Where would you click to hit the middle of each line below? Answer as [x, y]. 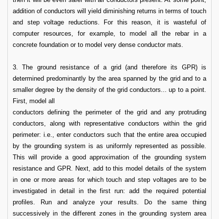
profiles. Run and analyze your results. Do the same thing [109, 202]
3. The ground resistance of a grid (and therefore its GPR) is [109, 67]
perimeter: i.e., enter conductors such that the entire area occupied [109, 135]
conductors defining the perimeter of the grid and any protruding [109, 112]
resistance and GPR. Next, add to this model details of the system [109, 168]
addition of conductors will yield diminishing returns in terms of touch [109, 11]
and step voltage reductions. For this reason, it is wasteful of [109, 22]
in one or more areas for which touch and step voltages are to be [109, 180]
